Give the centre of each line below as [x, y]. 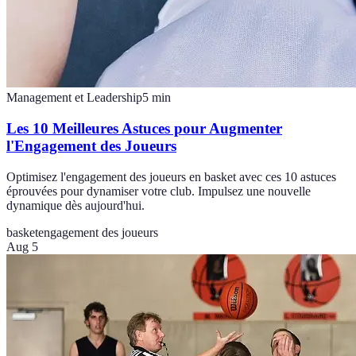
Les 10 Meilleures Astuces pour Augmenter [144, 129]
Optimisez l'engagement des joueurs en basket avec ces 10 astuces [171, 176]
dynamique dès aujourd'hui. [75, 205]
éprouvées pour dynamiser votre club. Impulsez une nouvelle [159, 191]
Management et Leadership [74, 98]
